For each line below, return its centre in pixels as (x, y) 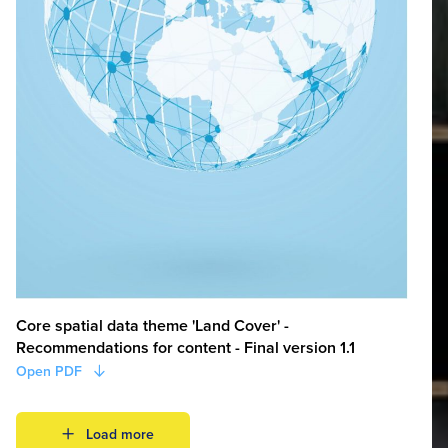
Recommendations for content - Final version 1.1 (185, 347)
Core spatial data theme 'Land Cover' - (152, 325)
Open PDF (49, 370)
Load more (120, 433)
